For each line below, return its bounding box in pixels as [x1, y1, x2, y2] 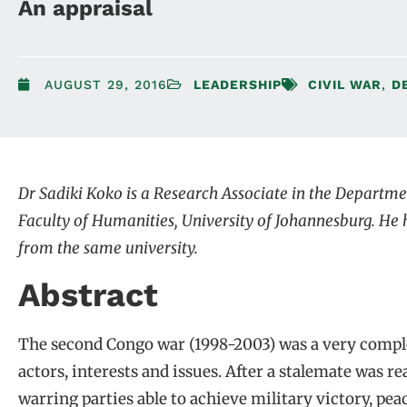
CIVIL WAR [308, 76, 382, 92]
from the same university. [18, 237, 198, 258]
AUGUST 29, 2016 [45, 76, 167, 92]
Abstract [18, 276, 158, 315]
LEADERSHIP [194, 76, 282, 92]
